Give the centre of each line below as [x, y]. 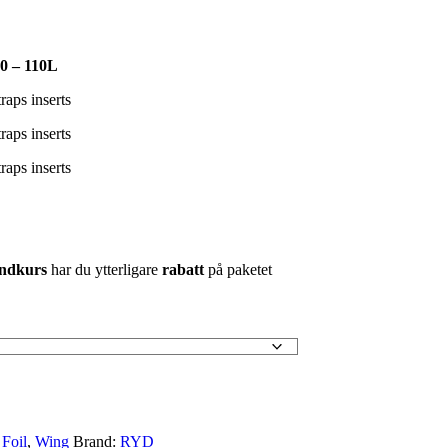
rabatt [182, 269]
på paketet [237, 269]
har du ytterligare [104, 269]
